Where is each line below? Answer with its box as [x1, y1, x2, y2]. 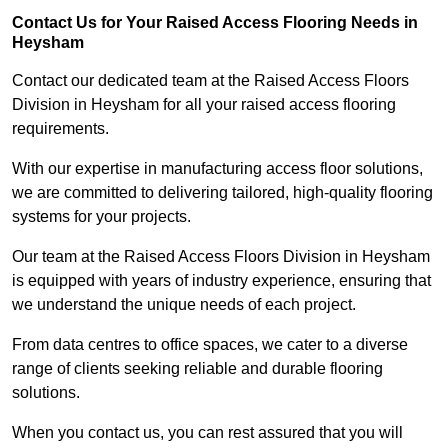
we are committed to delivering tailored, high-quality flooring [12, 184, 433, 202]
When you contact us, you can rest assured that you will [12, 424, 403, 442]
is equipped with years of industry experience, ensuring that [12, 272, 431, 290]
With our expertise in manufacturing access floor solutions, [12, 160, 423, 178]
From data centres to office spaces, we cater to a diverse [12, 336, 408, 354]
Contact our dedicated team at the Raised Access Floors [12, 72, 409, 90]
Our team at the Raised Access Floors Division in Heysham [12, 248, 430, 266]
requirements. [12, 120, 113, 138]
